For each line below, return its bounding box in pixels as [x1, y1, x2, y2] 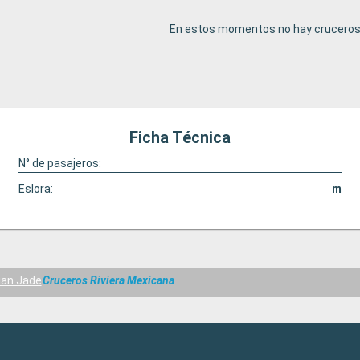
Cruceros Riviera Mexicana [43, 274, 175, 288]
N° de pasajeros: [18, 157, 101, 170]
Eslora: [18, 182, 53, 195]
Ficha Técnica [129, 128, 231, 147]
